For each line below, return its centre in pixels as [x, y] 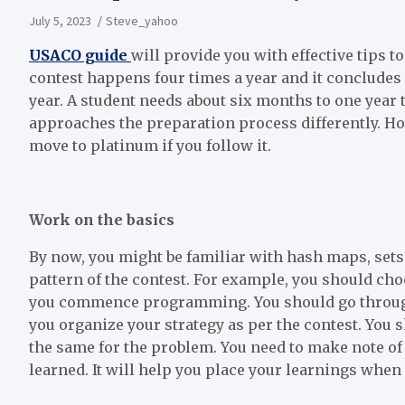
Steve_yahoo [142, 20]
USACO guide [80, 55]
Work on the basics [102, 219]
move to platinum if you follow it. [150, 145]
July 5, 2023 [60, 20]
